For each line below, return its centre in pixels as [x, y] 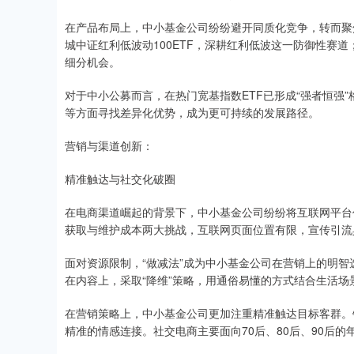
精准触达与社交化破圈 [120, 179]
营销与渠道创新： [109, 145]
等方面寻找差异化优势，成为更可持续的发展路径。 [192, 112]
